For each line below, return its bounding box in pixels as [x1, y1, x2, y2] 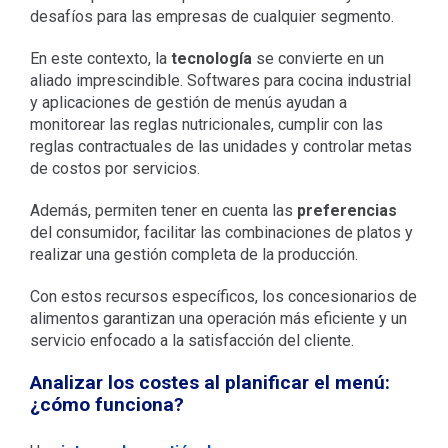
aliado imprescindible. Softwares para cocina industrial [29, 70, 411, 90]
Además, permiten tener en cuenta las [29, 200, 297, 220]
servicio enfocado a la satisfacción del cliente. [29, 330, 354, 350]
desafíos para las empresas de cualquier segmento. [29, 6, 394, 26]
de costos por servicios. [29, 158, 200, 178]
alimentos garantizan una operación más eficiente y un [29, 308, 407, 328]
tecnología [170, 48, 252, 68]
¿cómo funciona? [29, 392, 184, 416]
